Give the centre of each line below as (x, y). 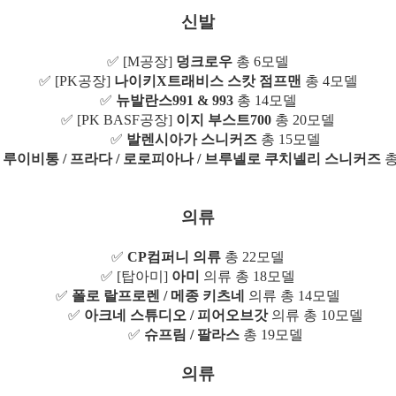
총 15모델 (289, 139)
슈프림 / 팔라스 (192, 334)
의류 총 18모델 (247, 276)
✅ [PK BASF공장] (118, 119)
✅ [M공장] (141, 61)
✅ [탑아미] (136, 276)
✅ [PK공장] (76, 80)
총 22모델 (253, 256)
